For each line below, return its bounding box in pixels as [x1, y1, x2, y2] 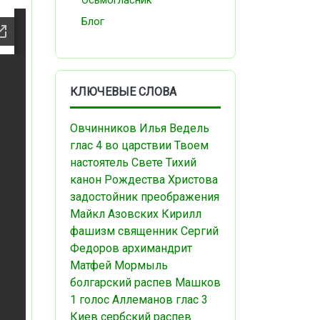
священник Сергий [118, 224, 219, 238]
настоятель [70, 156, 129, 169]
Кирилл [161, 207, 201, 221]
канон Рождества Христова [70, 173, 218, 186]
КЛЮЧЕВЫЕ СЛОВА [70, 85, 176, 99]
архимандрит [122, 241, 192, 255]
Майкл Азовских [70, 207, 159, 221]
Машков [175, 276, 221, 289]
